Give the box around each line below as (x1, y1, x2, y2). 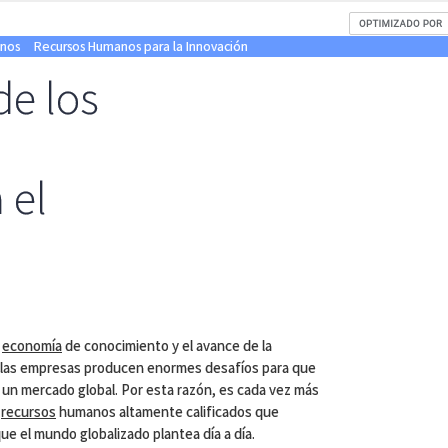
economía (2, 336, 62, 355)
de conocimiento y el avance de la (62, 336, 272, 355)
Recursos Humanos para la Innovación (33, 38, 248, 55)
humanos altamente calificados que (56, 402, 279, 421)
